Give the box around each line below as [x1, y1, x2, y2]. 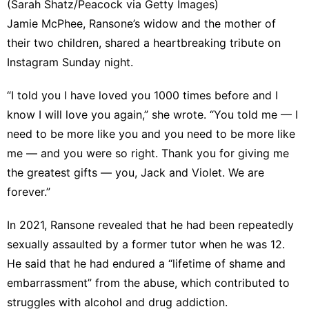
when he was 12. [196, 237, 285, 251]
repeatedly [238, 217, 294, 232]
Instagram [7, 54, 59, 69]
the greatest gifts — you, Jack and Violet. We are [7, 165, 264, 179]
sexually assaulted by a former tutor [7, 237, 196, 251]
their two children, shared [7, 35, 143, 50]
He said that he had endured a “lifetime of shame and [7, 256, 286, 270]
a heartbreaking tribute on [143, 35, 281, 50]
